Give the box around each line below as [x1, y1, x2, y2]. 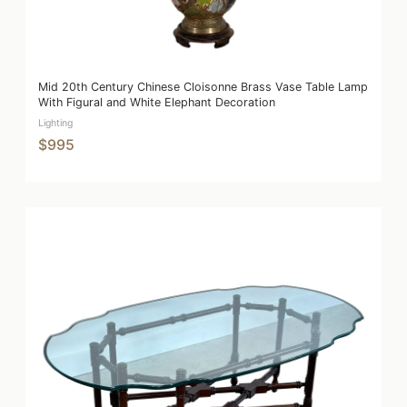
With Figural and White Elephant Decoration [38, 94, 275, 109]
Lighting [38, 116, 73, 129]
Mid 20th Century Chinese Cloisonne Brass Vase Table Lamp [38, 79, 368, 94]
